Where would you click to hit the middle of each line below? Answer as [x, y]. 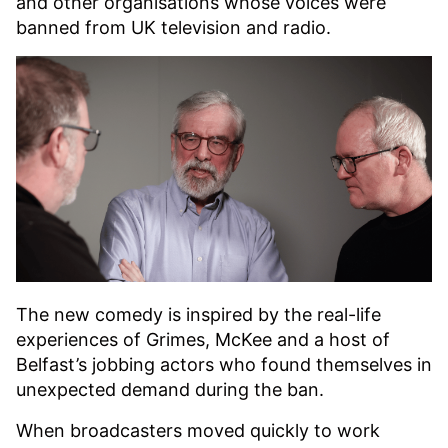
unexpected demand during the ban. [170, 389]
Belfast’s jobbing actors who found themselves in [224, 364]
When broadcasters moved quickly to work [198, 430]
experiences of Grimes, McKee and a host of [203, 339]
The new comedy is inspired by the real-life [198, 314]
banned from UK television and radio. [173, 27]
